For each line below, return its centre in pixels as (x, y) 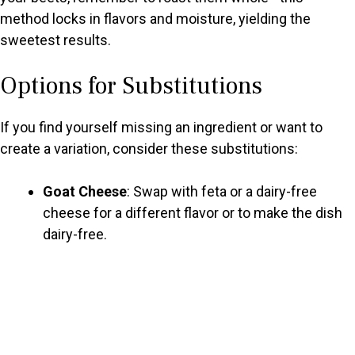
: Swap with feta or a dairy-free (222, 192)
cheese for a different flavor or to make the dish (193, 213)
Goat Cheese (85, 192)
